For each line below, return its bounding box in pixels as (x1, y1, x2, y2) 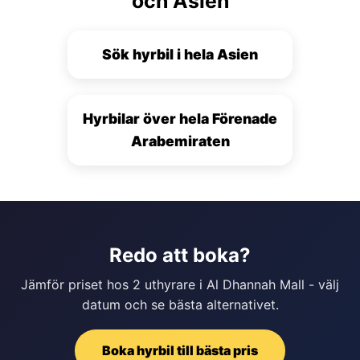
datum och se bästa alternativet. (81, 296, 279, 313)
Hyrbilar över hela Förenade (83, 109, 277, 127)
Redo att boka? (109, 243, 251, 267)
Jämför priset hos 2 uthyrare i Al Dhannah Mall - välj (21, 276, 339, 292)
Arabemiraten (130, 132, 230, 149)
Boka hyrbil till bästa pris (102, 342, 258, 358)
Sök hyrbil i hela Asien (102, 45, 258, 63)
